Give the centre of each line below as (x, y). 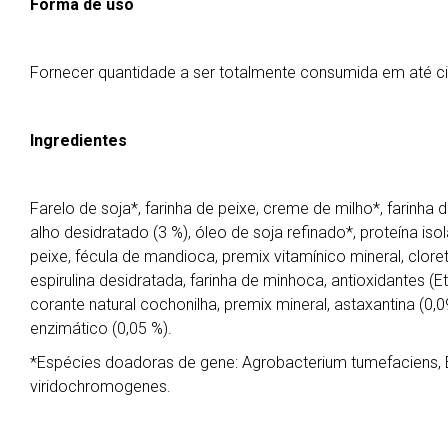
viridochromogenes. (100, 386)
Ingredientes (78, 140)
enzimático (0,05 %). (103, 328)
